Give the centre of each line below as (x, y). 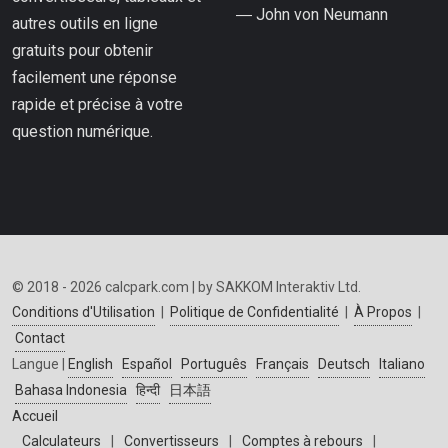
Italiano (402, 364)
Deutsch (344, 364)
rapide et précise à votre (97, 105)
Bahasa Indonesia (71, 390)
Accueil (35, 416)
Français (282, 364)
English (90, 364)
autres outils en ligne (85, 24)
